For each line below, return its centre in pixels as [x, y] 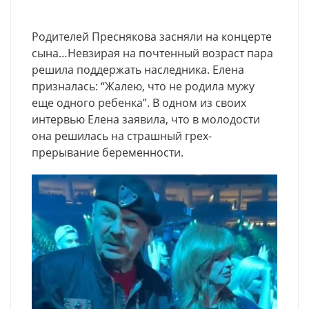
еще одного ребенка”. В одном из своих [139, 102]
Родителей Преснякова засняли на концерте [152, 36]
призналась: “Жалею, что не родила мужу [143, 86]
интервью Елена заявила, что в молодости [146, 119]
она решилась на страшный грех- [122, 136]
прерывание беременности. [108, 152]
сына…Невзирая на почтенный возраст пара [152, 53]
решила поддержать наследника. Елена [138, 69]
